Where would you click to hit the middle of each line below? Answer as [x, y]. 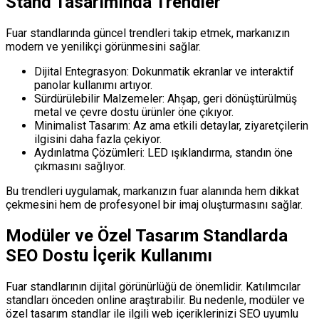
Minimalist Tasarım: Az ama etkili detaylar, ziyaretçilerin [171, 125]
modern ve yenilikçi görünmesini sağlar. [103, 46]
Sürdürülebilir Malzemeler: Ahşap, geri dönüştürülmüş [166, 98]
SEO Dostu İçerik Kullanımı [109, 255]
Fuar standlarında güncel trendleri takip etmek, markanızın [148, 33]
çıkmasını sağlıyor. [80, 166]
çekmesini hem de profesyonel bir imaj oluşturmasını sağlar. [154, 204]
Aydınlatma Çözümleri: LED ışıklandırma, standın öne [163, 152]
